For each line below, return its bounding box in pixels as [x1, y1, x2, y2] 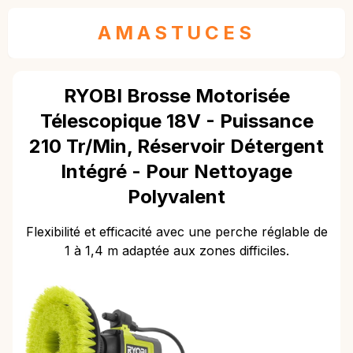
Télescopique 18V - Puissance [39, 110, 314, 132]
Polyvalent [128, 185, 225, 208]
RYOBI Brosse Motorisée [63, 84, 290, 107]
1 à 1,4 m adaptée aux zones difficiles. [64, 243, 289, 258]
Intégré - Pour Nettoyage [61, 160, 292, 183]
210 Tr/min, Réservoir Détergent [29, 135, 324, 158]
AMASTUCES [98, 21, 255, 44]
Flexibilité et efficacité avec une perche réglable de [25, 224, 328, 240]
